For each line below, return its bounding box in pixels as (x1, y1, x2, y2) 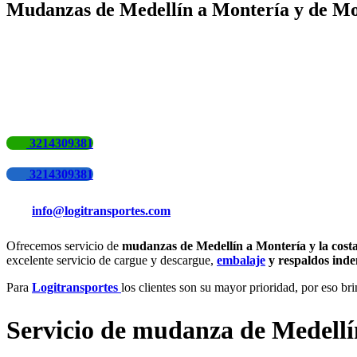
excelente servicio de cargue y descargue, (6, 253, 217, 267)
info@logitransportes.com (32, 203, 171, 218)
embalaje (217, 253, 265, 267)
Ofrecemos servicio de (6, 238, 122, 253)
